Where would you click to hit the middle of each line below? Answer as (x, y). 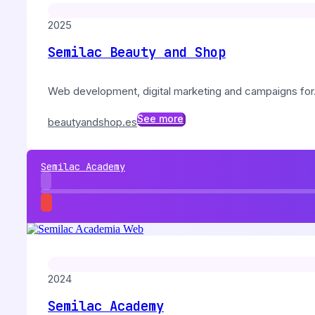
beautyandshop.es (92, 122)
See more (160, 118)
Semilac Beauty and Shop (137, 52)
